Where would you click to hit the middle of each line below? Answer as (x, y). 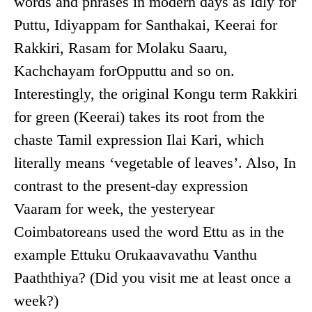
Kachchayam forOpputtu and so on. (124, 71)
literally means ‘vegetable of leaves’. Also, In (155, 163)
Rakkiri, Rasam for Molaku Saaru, (121, 48)
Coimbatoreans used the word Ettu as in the (149, 232)
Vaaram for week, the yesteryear (114, 209)
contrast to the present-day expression (131, 186)
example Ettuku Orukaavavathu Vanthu (135, 255)
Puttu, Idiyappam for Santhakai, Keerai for (146, 25)
